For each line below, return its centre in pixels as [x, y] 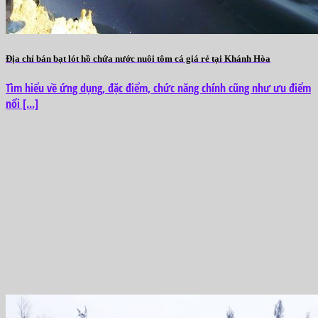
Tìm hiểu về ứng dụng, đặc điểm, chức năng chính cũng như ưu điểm [158, 88]
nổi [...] [22, 104]
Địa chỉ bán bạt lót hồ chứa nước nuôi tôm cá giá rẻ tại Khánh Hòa [138, 59]
